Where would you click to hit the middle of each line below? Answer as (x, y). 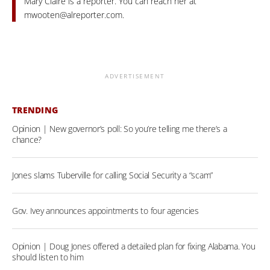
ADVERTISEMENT (135, 76)
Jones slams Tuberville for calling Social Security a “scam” (113, 175)
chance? (27, 140)
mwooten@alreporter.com (74, 15)
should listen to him (48, 257)
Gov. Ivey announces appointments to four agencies (105, 211)
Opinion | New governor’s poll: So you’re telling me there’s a (120, 129)
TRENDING (35, 110)
